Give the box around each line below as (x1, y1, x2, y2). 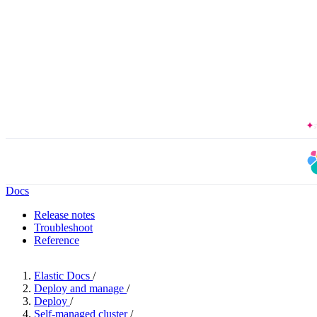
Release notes (34, 209, 95, 221)
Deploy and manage (34, 282, 124, 294)
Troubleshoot (34, 221, 93, 234)
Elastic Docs (34, 270, 90, 282)
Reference (34, 234, 79, 246)
